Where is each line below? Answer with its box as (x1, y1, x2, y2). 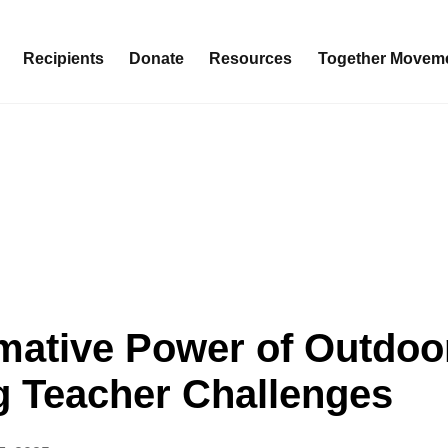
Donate (129, 50, 184, 68)
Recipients (23, 50, 104, 68)
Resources (209, 50, 292, 68)
